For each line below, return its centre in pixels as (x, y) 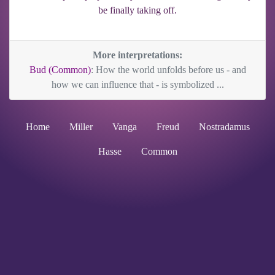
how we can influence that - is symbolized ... (137, 84)
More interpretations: (137, 55)
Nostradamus (224, 126)
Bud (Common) (60, 69)
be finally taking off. (137, 10)
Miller (81, 126)
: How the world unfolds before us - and (168, 69)
